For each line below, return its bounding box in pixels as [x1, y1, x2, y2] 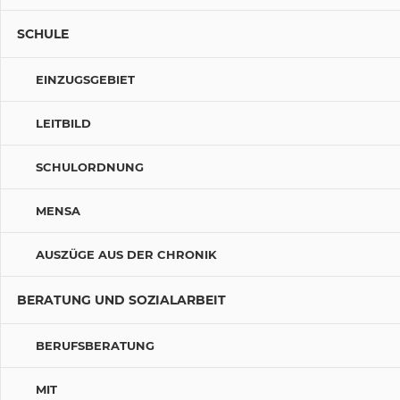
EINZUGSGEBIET [36, 72, 135, 87]
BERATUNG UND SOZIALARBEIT [16, 292, 226, 309]
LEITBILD [36, 116, 91, 131]
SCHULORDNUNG [36, 160, 144, 175]
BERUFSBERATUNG [36, 338, 154, 354]
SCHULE [16, 26, 69, 43]
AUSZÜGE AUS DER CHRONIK [36, 247, 217, 262]
